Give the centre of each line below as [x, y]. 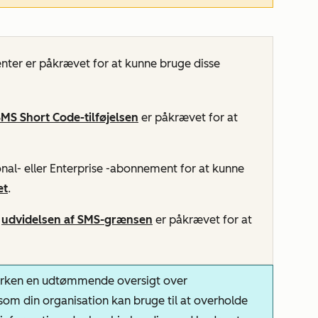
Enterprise [76, 169]
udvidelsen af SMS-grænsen [77, 220]
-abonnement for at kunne [174, 169]
